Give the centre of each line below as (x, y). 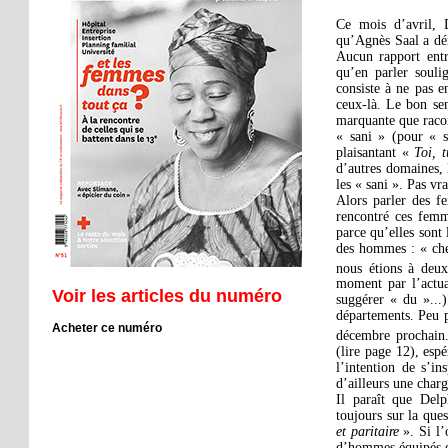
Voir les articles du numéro (167, 295)
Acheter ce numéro (107, 327)
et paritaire (370, 431)
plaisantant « (375, 152)
